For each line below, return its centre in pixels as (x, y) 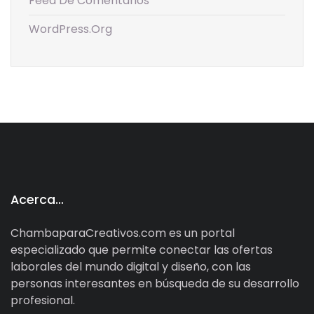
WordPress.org (70, 29)
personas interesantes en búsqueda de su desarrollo (155, 283)
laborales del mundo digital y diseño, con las (131, 266)
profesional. (43, 300)
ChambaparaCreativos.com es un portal (123, 233)
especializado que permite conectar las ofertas (142, 250)
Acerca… (37, 199)
